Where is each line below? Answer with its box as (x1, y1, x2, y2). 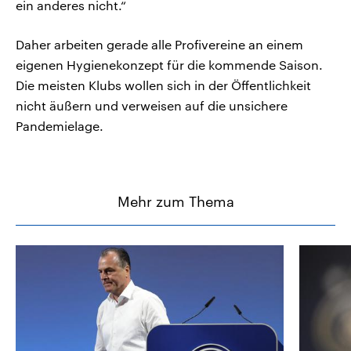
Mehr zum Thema (117, 193, 234, 211)
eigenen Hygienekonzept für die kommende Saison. (16, 57, 323, 73)
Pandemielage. (16, 118, 103, 134)
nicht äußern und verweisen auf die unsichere (16, 98, 288, 114)
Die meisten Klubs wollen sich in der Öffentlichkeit (16, 78, 311, 93)
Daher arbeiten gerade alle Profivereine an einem (16, 37, 303, 52)
